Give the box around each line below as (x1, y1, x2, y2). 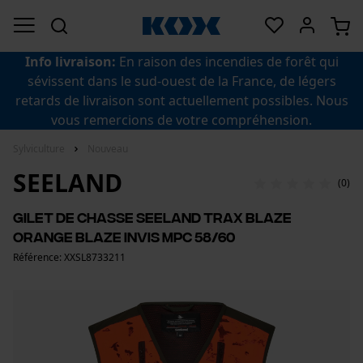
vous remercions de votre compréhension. (51, 111, 312, 129)
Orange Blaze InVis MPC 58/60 (13, 228, 235, 244)
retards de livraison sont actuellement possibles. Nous (15, 92, 348, 109)
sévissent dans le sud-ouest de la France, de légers (27, 72, 336, 90)
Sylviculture (13, 142, 65, 156)
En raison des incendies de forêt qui (115, 53, 339, 70)
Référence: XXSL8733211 (13, 250, 126, 264)
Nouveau (88, 142, 128, 156)
